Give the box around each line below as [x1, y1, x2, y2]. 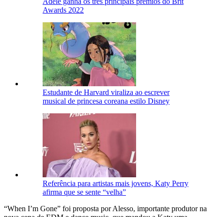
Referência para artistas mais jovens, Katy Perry [43, 179, 188, 187]
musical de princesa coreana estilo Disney [43, 96, 170, 105]
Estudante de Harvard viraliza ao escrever [43, 88, 170, 96]
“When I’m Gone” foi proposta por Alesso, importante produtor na [4, 204, 207, 213]
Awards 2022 [43, 5, 84, 14]
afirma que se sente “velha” [43, 187, 126, 196]
